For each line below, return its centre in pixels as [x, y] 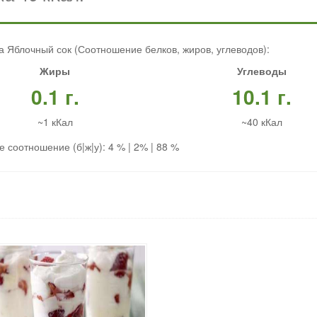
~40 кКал [261, 122]
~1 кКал [55, 122]
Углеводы [261, 71]
